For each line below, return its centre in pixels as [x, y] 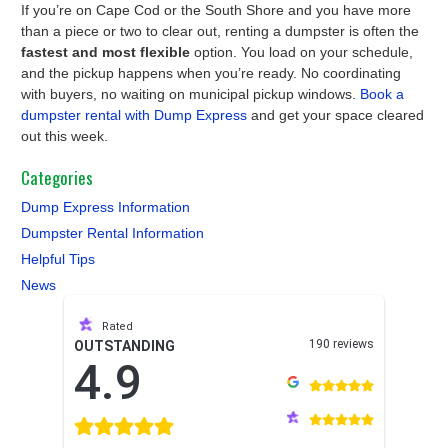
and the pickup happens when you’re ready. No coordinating [211, 72]
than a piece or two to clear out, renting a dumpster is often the [220, 30]
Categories [57, 177]
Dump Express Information [105, 206]
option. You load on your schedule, [301, 51]
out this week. [64, 135]
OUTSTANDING [124, 345]
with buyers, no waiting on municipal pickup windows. [190, 93]
